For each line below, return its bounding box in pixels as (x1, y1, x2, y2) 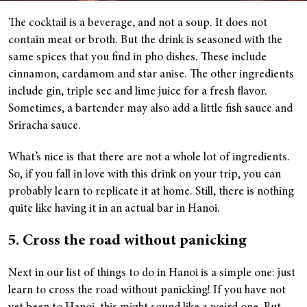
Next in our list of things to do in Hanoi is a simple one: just (8, 268, 295, 280)
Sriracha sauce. (8, 121, 84, 133)
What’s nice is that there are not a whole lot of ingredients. (8, 152, 290, 164)
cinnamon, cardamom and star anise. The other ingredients (8, 69, 294, 82)
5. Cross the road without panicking (8, 234, 247, 249)
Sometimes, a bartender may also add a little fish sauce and (8, 103, 293, 116)
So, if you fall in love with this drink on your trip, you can (8, 169, 281, 182)
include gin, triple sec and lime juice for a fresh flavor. (8, 86, 267, 99)
